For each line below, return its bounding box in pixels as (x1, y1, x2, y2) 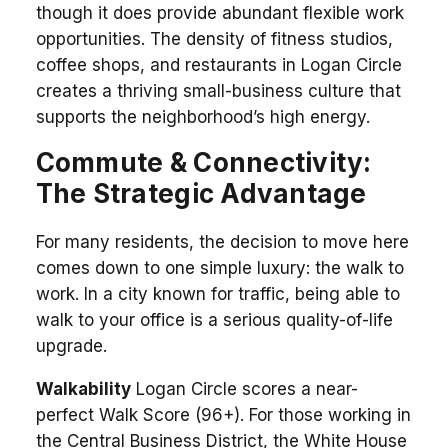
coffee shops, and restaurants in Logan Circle (35, 54, 402, 75)
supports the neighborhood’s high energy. (35, 106, 370, 127)
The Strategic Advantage (35, 177, 367, 209)
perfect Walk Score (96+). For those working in (35, 404, 411, 425)
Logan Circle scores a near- (130, 378, 358, 399)
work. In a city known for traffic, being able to (35, 283, 400, 304)
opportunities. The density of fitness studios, (35, 28, 393, 49)
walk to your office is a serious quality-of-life (35, 309, 393, 330)
